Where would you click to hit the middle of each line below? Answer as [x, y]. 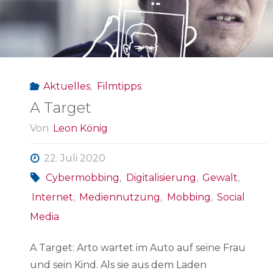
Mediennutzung [120, 197]
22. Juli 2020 [75, 158]
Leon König [81, 129]
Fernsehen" [129, 71]
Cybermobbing [83, 178]
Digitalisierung [161, 178]
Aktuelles [67, 86]
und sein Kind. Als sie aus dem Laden [118, 265]
